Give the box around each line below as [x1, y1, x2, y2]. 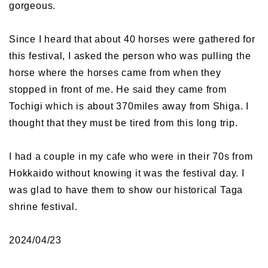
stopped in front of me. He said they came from [9, 84, 227, 95]
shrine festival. [9, 202, 78, 212]
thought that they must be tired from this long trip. [9, 118, 238, 129]
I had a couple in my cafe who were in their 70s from [9, 151, 253, 162]
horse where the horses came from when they [9, 68, 221, 78]
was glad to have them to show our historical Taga [9, 185, 243, 196]
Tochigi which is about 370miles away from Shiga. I [9, 101, 249, 112]
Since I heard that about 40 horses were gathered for [9, 34, 255, 45]
